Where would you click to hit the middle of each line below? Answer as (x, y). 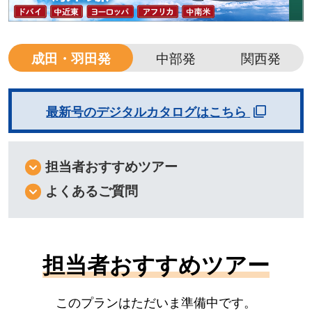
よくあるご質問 (91, 191)
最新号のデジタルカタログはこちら (147, 112)
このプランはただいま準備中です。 (156, 303)
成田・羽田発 (71, 59)
